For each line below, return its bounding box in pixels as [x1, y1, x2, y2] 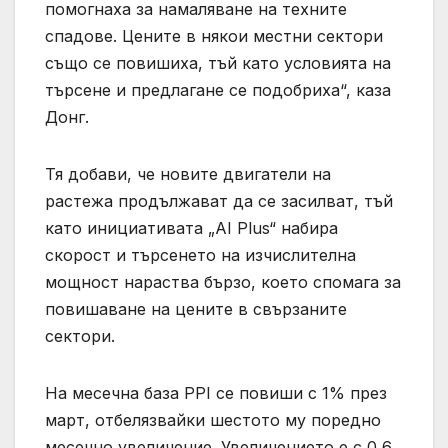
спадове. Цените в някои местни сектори [45, 26, 383, 47]
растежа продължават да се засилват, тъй [45, 191, 393, 212]
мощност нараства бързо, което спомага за [45, 272, 401, 293]
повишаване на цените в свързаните [45, 299, 347, 320]
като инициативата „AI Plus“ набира [45, 218, 338, 239]
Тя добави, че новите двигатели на [45, 164, 331, 185]
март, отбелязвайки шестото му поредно [45, 410, 381, 431]
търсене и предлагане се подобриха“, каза [45, 80, 391, 101]
